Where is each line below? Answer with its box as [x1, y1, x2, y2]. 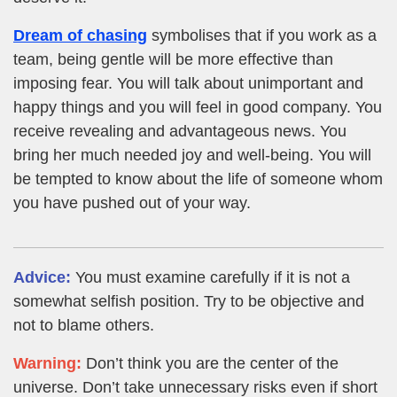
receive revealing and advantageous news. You [13, 121, 346, 140]
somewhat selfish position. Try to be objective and [13, 292, 364, 310]
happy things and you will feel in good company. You [13, 97, 382, 116]
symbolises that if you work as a [147, 26, 377, 44]
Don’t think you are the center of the [82, 354, 339, 373]
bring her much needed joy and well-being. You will [13, 145, 371, 164]
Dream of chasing [13, 26, 147, 44]
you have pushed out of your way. [13, 193, 251, 212]
